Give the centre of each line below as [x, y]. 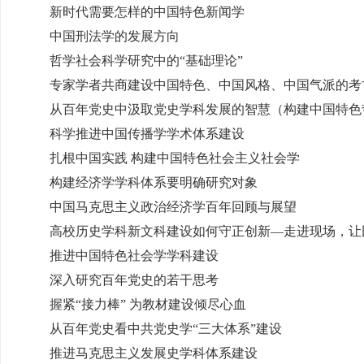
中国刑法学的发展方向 [115, 36]
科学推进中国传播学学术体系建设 [147, 134]
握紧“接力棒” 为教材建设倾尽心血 [148, 304]
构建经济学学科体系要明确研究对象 [154, 182]
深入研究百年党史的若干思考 [134, 280]
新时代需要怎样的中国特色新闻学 [147, 12]
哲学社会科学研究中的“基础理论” [146, 61]
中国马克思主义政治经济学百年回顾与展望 [173, 207]
